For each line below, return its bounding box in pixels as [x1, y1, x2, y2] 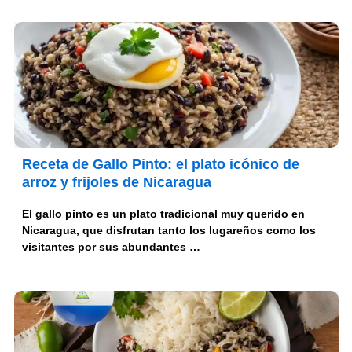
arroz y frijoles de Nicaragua [21, 174, 211, 191]
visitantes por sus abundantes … [21, 240, 200, 254]
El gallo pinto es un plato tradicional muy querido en [21, 207, 305, 221]
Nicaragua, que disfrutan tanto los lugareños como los [21, 224, 316, 237]
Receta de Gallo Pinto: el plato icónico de [21, 156, 299, 173]
